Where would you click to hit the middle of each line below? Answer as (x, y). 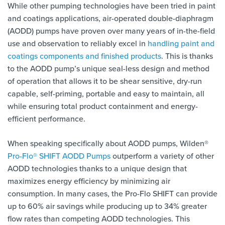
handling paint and (181, 43)
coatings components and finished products (84, 56)
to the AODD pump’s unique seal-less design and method (108, 68)
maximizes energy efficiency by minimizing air (89, 181)
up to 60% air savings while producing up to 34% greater (107, 206)
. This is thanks (187, 56)
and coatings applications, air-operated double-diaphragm (110, 18)
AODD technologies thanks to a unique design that (97, 168)
